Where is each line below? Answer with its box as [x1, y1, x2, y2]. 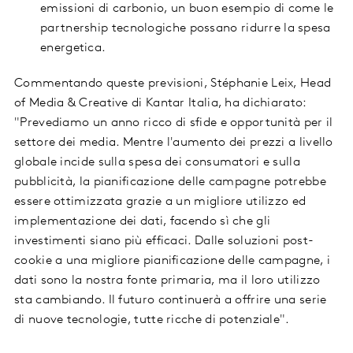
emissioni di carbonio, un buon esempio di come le [40, 2, 334, 16]
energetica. [40, 42, 106, 55]
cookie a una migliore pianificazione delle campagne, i [14, 255, 331, 268]
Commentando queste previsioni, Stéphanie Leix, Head [14, 77, 332, 91]
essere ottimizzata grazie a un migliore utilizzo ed [14, 195, 307, 209]
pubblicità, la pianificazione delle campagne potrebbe [14, 176, 326, 189]
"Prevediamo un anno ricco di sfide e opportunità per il [14, 117, 333, 130]
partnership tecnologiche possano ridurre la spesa [40, 22, 331, 35]
